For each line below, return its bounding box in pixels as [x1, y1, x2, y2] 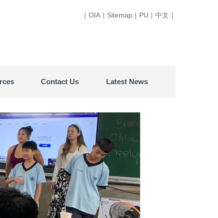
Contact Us [41, 77, 79, 86]
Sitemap [107, 11, 132, 19]
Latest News [106, 77, 148, 86]
